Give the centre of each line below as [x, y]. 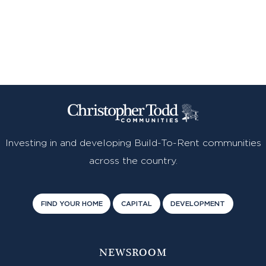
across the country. [133, 161]
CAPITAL [137, 204]
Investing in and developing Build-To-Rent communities [133, 143]
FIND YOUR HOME [72, 204]
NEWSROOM [133, 253]
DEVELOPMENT [198, 204]
